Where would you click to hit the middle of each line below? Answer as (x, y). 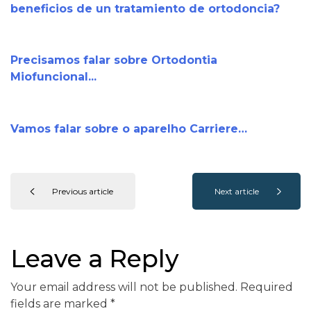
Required (267, 287)
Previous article (83, 192)
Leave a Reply (95, 259)
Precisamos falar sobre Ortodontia (114, 60)
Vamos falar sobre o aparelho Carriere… (129, 129)
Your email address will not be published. (124, 287)
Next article (237, 192)
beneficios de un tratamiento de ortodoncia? (145, 8)
